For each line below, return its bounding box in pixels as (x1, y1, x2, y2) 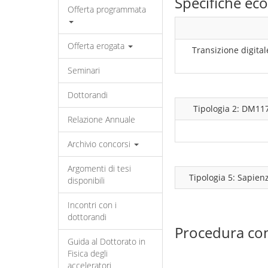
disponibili (68, 175, 105, 186)
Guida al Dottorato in (68, 236, 145, 247)
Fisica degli (68, 248, 108, 259)
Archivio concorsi (68, 138, 133, 150)
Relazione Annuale (68, 114, 135, 125)
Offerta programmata (68, 4, 146, 15)
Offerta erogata (68, 40, 127, 51)
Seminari (68, 65, 100, 76)
